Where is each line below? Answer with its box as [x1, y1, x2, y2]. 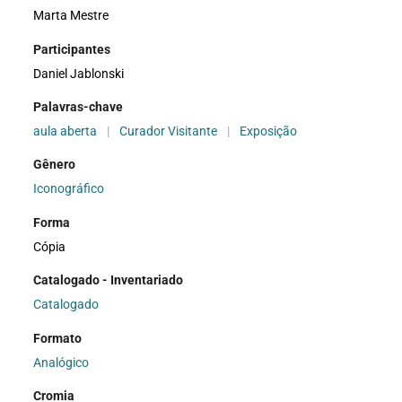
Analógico [33, 354, 90, 370]
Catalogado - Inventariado [33, 273, 184, 288]
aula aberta [33, 124, 98, 139]
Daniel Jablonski [33, 66, 125, 81]
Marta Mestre [33, 8, 109, 23]
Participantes [33, 41, 111, 57]
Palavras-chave [33, 100, 124, 115]
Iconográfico [33, 181, 105, 197]
